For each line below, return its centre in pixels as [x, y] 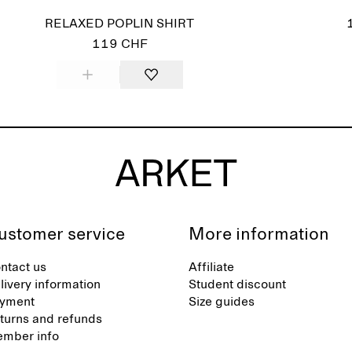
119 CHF [119, 44]
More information [259, 235]
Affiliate [211, 267]
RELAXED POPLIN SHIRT [119, 24]
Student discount [237, 284]
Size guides [222, 302]
